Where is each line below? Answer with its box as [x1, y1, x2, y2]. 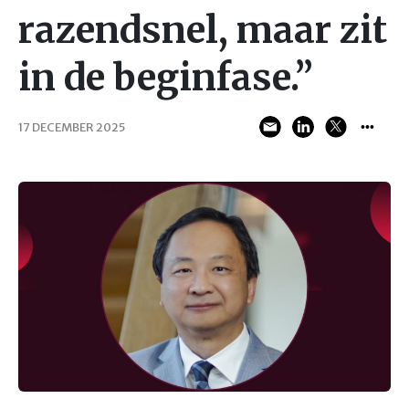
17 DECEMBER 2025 [18, 119, 125, 134]
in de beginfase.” [18, 55, 313, 100]
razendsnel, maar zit [18, 7, 387, 53]
